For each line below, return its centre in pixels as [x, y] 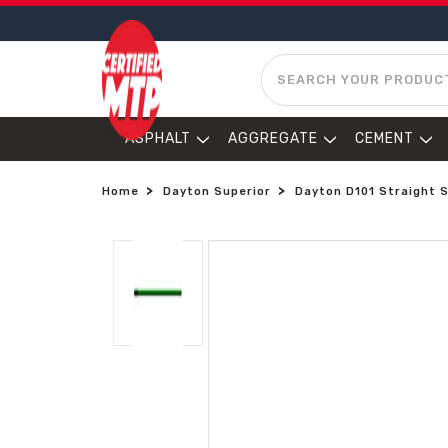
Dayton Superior [217, 191]
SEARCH [291, 63]
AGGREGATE [273, 138]
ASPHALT [158, 138]
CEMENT [384, 138]
